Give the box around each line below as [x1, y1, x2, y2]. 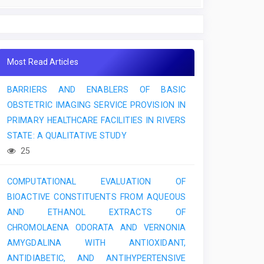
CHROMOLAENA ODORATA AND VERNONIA [7, 222, 186, 232]
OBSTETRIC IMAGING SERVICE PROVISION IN [7, 100, 186, 110]
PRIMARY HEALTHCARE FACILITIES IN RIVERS [7, 115, 186, 125]
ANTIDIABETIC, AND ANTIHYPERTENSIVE [7, 253, 186, 263]
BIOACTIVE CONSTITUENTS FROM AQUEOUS [7, 192, 186, 202]
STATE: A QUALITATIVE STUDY [7, 130, 127, 140]
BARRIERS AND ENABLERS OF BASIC [7, 84, 186, 94]
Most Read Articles [7, 57, 78, 67]
